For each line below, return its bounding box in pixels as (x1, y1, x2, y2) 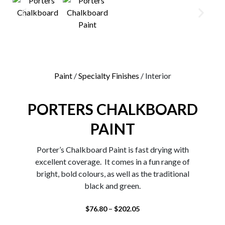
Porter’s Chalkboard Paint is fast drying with (36, 145, 189, 154)
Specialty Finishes (78, 71, 139, 80)
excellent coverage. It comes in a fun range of (35, 157, 190, 166)
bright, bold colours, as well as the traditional (36, 169, 189, 178)
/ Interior (139, 71, 171, 80)
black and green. (84, 181, 141, 190)
